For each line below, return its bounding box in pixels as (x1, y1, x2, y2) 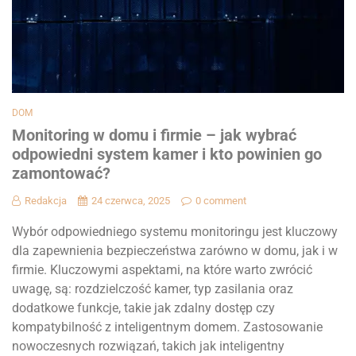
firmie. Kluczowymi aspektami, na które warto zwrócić (12, 262, 312, 278)
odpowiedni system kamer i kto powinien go (12, 145, 322, 164)
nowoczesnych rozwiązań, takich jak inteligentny (12, 339, 284, 354)
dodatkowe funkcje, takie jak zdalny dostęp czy (12, 300, 275, 316)
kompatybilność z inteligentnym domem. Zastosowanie (12, 319, 323, 335)
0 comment (195, 195, 246, 207)
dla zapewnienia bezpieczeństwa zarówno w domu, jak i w (12, 243, 338, 259)
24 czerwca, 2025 (91, 195, 170, 207)
